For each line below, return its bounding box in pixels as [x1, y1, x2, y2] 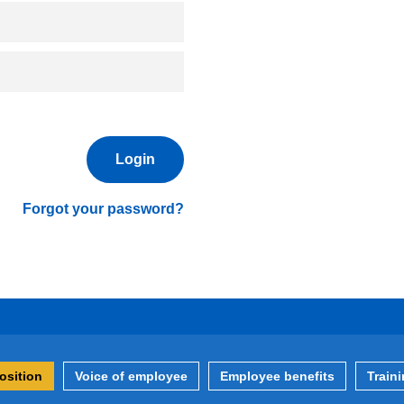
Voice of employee [75, 369, 188, 383]
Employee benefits [220, 369, 335, 383]
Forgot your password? [23, 201, 184, 216]
